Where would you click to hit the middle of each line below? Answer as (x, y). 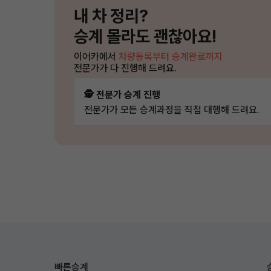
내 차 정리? (111, 16)
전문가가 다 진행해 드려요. (125, 68)
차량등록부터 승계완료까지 (171, 56)
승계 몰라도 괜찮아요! (145, 36)
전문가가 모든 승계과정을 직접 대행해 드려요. (172, 110)
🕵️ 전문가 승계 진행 (122, 95)
